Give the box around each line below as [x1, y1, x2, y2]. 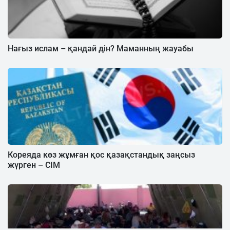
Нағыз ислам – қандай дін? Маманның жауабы [8, 43, 194, 53]
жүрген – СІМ [8, 160, 60, 170]
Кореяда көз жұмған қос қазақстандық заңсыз [8, 149, 195, 160]
